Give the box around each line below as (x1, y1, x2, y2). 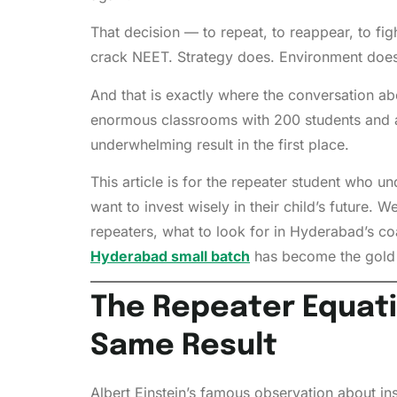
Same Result (90, 331, 277, 362)
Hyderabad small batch (90, 246, 250, 265)
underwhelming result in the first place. (90, 135, 349, 153)
